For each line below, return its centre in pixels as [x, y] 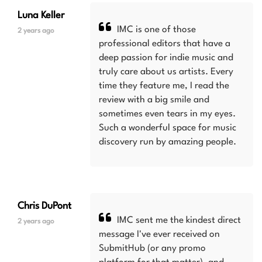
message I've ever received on [160, 235]
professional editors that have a [165, 44]
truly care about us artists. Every [166, 72]
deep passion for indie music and [166, 58]
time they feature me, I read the [164, 86]
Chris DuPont [44, 206]
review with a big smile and [154, 100]
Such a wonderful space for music [168, 128]
